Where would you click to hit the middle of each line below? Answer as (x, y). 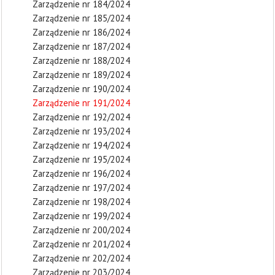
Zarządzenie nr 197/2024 (81, 188)
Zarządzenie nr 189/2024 (81, 75)
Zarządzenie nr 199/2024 (81, 216)
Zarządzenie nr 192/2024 (81, 117)
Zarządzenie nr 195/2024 (81, 159)
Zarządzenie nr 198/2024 (81, 202)
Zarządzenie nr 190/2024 (81, 89)
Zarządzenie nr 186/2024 (81, 32)
